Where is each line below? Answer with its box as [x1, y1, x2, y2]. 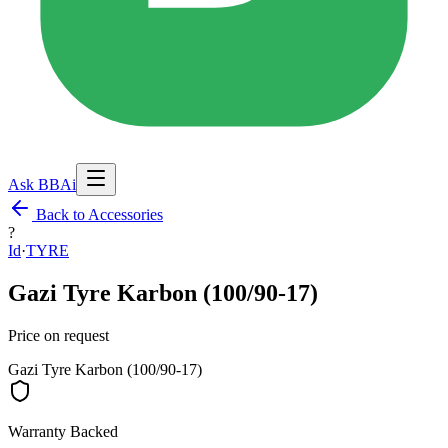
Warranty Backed [8, 422, 118, 440]
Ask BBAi [8, 176, 76, 193]
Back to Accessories [32, 206, 163, 223]
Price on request [8, 326, 109, 344]
